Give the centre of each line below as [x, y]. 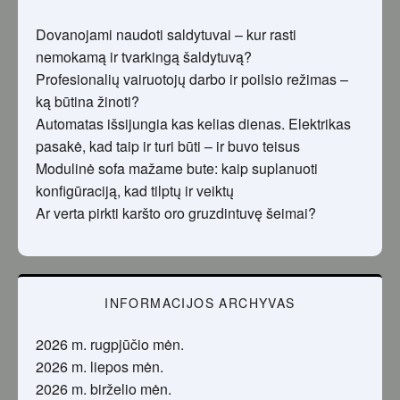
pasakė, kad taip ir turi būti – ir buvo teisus [168, 146]
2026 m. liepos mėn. [100, 367]
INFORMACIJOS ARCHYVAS [200, 303]
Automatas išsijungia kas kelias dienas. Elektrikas [193, 124]
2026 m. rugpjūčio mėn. [110, 345]
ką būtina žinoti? [87, 102]
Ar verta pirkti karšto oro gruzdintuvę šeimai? [176, 213]
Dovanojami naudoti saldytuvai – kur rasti [166, 35]
